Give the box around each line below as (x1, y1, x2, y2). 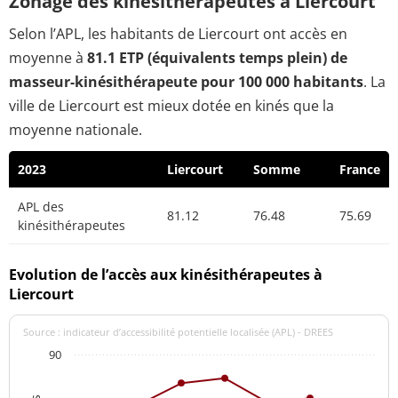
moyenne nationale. (9, 120, 142, 140)
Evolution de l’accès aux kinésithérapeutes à (9, 264, 322, 284)
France (339, 161, 380, 179)
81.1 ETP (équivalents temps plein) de (87, 48, 347, 68)
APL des (18, 198, 64, 216)
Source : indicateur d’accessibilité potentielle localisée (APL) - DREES (23, 325, 333, 338)
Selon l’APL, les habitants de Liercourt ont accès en (9, 24, 347, 44)
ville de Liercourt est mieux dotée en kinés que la (9, 96, 334, 116)
